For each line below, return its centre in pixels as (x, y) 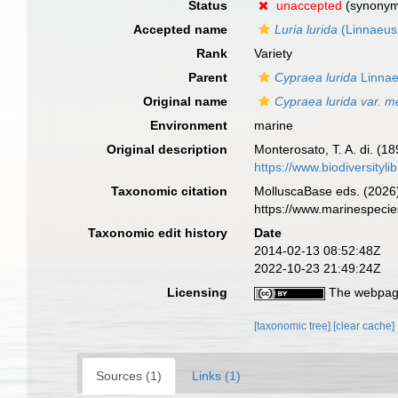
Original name (186, 101)
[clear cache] (364, 326)
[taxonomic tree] (294, 326)
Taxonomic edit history (158, 233)
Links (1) (216, 376)
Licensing (198, 292)
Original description (167, 149)
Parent (208, 77)
